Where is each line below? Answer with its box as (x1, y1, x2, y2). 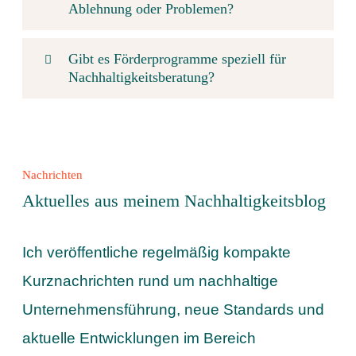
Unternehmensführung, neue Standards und (21, 301, 324, 319)
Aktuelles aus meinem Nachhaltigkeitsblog (21, 190, 326, 211)
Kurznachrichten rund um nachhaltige (21, 273, 278, 290)
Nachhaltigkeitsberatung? (68, 68, 215, 85)
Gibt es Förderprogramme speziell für (68, 50, 286, 67)
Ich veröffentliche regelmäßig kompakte (21, 244, 291, 261)
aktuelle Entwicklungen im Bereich (21, 330, 256, 347)
